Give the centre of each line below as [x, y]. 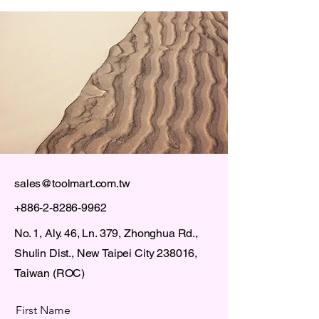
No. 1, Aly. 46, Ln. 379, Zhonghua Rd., [106, 233]
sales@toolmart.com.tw [72, 183]
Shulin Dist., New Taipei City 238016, [106, 253]
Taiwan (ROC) [50, 273]
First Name [43, 310]
